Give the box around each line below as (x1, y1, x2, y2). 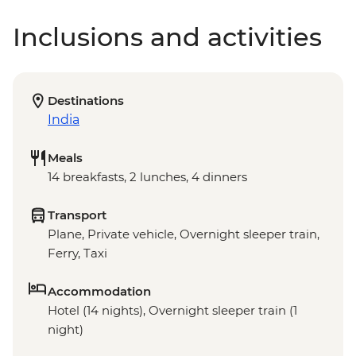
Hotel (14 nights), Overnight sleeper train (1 (48, 303, 297, 319)
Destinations (48, 93, 124, 109)
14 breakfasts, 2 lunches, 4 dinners (48, 169, 247, 185)
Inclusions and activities (13, 21, 322, 53)
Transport (48, 207, 106, 223)
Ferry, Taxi (48, 246, 107, 261)
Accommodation (48, 284, 151, 300)
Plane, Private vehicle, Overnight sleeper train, (48, 226, 319, 242)
